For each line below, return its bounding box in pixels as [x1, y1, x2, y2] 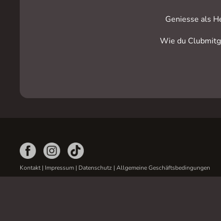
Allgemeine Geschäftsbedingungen [116, 164, 210, 172]
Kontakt [20, 164, 40, 172]
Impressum [45, 164, 74, 172]
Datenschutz [78, 164, 112, 172]
